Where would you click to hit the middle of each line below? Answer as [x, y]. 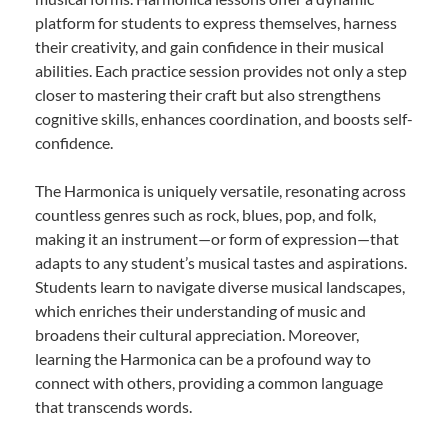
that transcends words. [113, 406]
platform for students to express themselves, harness [216, 22]
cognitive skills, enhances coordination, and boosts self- [224, 118]
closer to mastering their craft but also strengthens [208, 94]
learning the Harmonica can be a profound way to [203, 358]
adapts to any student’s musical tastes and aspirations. [221, 262]
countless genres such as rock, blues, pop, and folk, [205, 214]
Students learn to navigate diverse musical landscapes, [220, 286]
